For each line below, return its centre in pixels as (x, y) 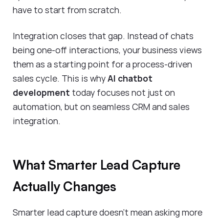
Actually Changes (66, 186)
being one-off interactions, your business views (107, 50)
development (41, 92)
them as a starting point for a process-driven (102, 64)
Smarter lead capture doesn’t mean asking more (108, 212)
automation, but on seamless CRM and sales (101, 106)
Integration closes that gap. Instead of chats (103, 35)
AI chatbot (130, 78)
